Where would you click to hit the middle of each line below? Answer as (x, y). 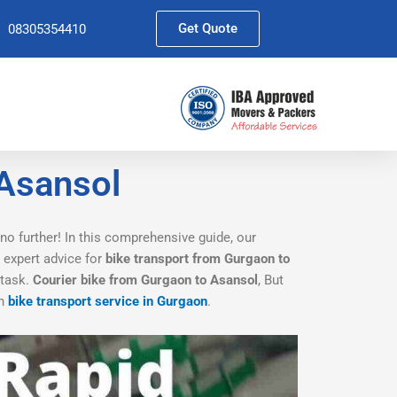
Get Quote (208, 28)
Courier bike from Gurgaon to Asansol (145, 280)
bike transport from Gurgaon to (198, 259)
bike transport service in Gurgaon (108, 301)
